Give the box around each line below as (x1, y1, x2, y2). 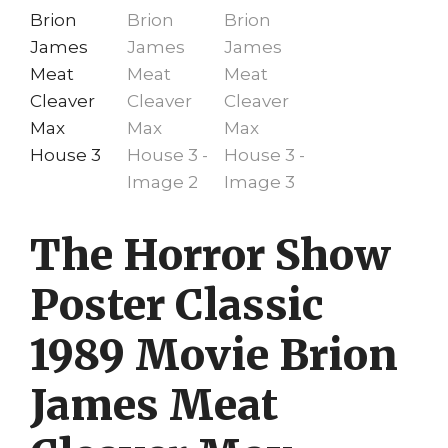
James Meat (30, 378, 278, 431)
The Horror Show (30, 228, 391, 281)
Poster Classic (30, 278, 323, 331)
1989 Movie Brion (30, 328, 398, 381)
